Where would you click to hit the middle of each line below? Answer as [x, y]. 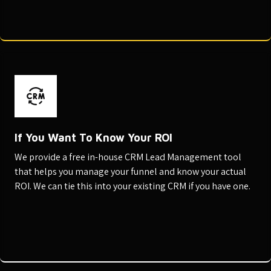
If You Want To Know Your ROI [93, 137]
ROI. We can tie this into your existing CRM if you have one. [132, 186]
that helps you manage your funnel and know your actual [130, 171]
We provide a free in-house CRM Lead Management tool [128, 157]
